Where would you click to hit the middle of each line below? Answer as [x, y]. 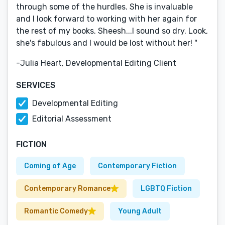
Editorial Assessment [72, 119]
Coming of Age [50, 166]
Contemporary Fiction [137, 166]
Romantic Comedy [56, 211]
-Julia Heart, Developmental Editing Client [96, 63]
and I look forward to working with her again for [106, 19]
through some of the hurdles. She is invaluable [104, 7]
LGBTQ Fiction [166, 189]
